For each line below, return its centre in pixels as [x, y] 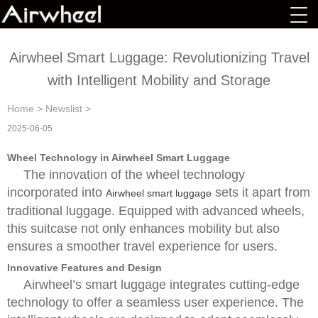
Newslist [64, 109]
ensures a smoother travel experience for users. [142, 246]
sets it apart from [261, 192]
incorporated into [56, 192]
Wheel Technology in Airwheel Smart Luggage [119, 158]
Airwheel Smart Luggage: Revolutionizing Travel [159, 57]
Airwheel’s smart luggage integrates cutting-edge [161, 285]
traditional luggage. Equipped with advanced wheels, [156, 211]
